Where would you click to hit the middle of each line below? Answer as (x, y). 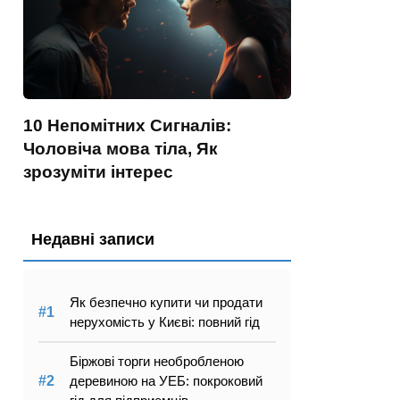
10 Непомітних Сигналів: (127, 125)
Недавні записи (93, 239)
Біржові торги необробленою (157, 361)
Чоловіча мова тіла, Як (121, 149)
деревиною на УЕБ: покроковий (166, 381)
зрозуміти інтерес (98, 172)
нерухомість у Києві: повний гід (165, 322)
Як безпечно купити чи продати (166, 302)
